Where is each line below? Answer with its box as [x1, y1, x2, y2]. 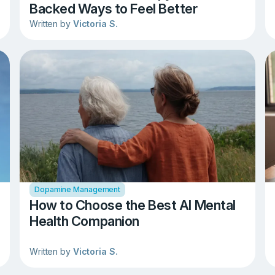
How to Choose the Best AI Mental [29, 196, 236, 213]
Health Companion [29, 212, 139, 229]
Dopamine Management [34, 184, 121, 194]
